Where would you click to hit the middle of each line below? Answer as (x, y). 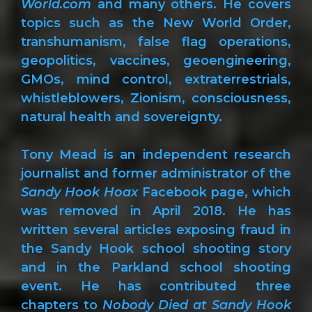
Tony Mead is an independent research (156, 154)
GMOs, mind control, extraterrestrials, (156, 79)
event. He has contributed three (156, 286)
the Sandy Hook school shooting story (156, 248)
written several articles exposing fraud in (156, 229)
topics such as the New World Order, (156, 23)
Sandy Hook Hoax (79, 192)
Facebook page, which (214, 192)
